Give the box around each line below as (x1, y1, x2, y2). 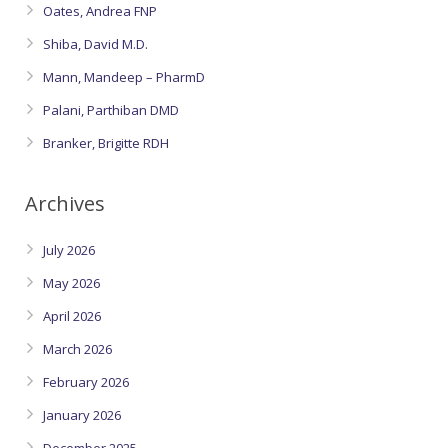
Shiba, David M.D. (43, 35, 148, 53)
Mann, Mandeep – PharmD (43, 68, 205, 86)
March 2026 (43, 340, 112, 358)
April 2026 (43, 307, 101, 325)
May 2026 (43, 274, 100, 292)
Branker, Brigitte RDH (43, 134, 169, 152)
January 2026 (43, 406, 121, 424)
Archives (25, 190, 105, 217)
